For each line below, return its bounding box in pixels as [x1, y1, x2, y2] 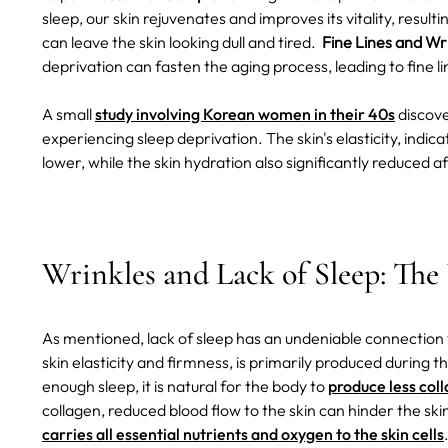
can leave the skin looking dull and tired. [42, 32, 319, 53]
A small [42, 104, 95, 125]
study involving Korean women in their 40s [95, 104, 395, 125]
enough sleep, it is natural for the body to [42, 376, 328, 397]
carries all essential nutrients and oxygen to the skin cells [42, 424, 444, 445]
